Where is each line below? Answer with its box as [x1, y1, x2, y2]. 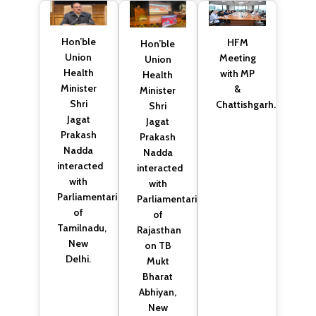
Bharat [142, 270, 174, 284]
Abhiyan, [139, 286, 177, 299]
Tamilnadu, [57, 221, 107, 235]
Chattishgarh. [216, 98, 276, 111]
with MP [220, 67, 255, 80]
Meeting [219, 51, 256, 65]
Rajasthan [136, 224, 181, 237]
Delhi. [66, 253, 92, 266]
